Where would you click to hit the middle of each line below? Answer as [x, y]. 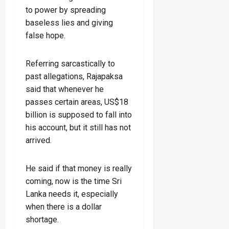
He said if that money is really [79, 168]
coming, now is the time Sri [74, 181]
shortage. [42, 219]
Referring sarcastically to [70, 63]
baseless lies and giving [69, 22]
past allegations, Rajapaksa [74, 76]
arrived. [39, 140]
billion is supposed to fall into [79, 114]
